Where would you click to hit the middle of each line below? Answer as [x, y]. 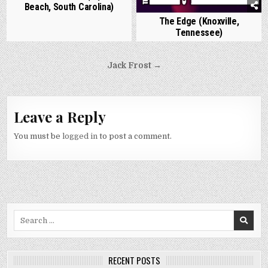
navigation [48, 83]
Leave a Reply [60, 117]
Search [27, 215]
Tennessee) [199, 33]
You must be [38, 136]
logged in [80, 136]
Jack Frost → [134, 66]
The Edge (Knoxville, [199, 21]
